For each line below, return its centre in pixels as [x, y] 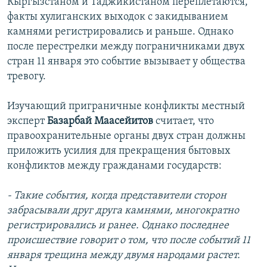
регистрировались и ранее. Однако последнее [118, 226]
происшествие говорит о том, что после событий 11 [129, 241]
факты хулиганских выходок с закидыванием [118, 17]
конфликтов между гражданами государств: [114, 166]
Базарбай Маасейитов [100, 122]
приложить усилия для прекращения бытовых [119, 151]
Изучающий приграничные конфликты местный [126, 107]
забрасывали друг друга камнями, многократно [123, 211]
